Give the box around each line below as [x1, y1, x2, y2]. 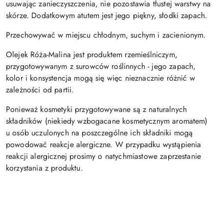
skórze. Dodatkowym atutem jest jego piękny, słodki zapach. [6, 10, 208, 22]
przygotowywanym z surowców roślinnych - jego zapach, [6, 61, 196, 72]
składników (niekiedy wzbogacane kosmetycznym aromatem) [6, 115, 208, 127]
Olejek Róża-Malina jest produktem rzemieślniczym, [6, 49, 177, 61]
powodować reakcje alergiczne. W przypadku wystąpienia [6, 139, 201, 151]
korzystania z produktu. [6, 162, 83, 174]
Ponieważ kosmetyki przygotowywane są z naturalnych [6, 104, 187, 115]
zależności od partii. [6, 84, 74, 96]
